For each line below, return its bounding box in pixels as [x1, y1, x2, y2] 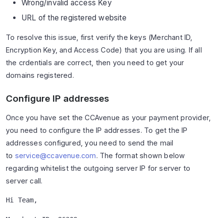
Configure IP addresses [6, 93, 109, 105]
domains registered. [6, 71, 74, 80]
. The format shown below [96, 151, 185, 160]
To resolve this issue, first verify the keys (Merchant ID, [6, 33, 193, 42]
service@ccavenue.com [15, 151, 96, 160]
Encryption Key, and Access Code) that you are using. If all [6, 46, 202, 54]
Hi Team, [6, 196, 38, 204]
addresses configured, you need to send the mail [6, 138, 174, 147]
